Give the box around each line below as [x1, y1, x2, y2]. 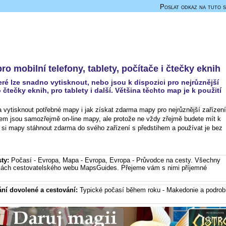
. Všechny [191, 156, 220, 164]
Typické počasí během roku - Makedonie [80, 186, 198, 194]
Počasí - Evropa [11, 156, 59, 164]
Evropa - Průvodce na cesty [109, 156, 191, 164]
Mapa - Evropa [63, 156, 105, 164]
